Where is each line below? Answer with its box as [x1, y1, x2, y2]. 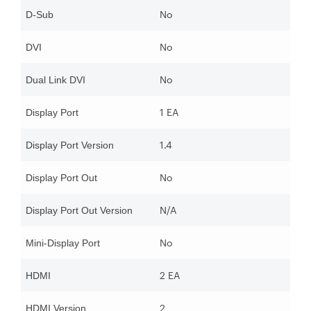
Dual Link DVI [26, 74, 85, 86]
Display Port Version [26, 140, 114, 151]
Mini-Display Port [26, 237, 100, 249]
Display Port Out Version [26, 205, 133, 217]
